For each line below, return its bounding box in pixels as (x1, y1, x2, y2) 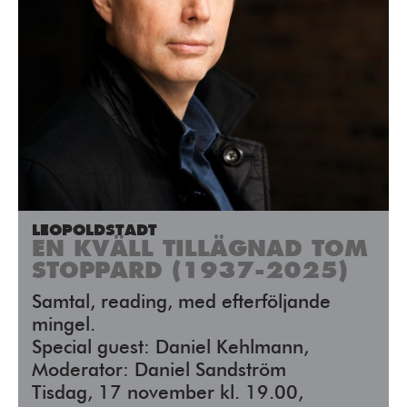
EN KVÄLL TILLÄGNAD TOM (32, 239, 368, 260)
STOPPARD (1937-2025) (32, 261, 348, 282)
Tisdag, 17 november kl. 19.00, (32, 384, 303, 404)
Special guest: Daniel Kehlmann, (32, 339, 309, 359)
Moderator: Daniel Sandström (32, 362, 286, 382)
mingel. (32, 316, 95, 336)
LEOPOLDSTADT (32, 223, 157, 238)
